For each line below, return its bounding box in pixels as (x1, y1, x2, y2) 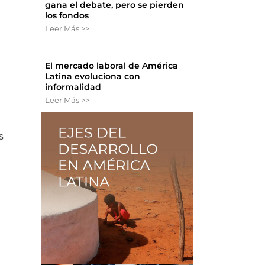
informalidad (45, 82, 102, 93)
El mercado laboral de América (45, 60, 179, 72)
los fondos (45, 10, 89, 21)
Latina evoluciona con (45, 71, 141, 82)
